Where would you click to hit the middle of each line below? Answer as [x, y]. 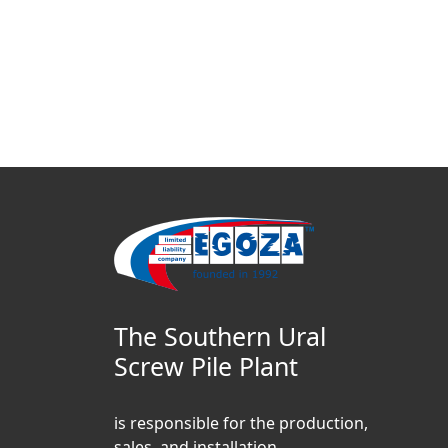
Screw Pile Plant [206, 366]
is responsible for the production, [241, 423]
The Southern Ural [220, 336]
